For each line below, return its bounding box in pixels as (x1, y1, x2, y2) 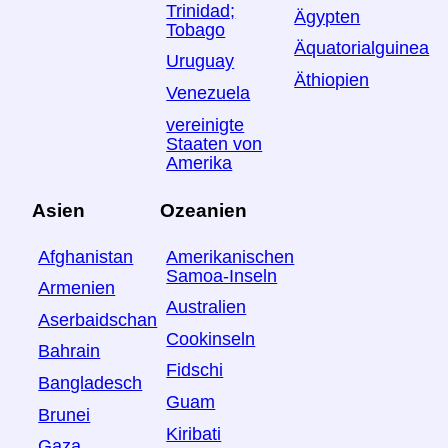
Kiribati (166, 423, 222, 444)
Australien (166, 297, 247, 318)
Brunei (38, 404, 91, 425)
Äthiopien (294, 70, 370, 91)
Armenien (38, 278, 116, 299)
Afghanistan (38, 246, 134, 267)
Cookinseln (166, 329, 256, 350)
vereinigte (166, 114, 245, 135)
